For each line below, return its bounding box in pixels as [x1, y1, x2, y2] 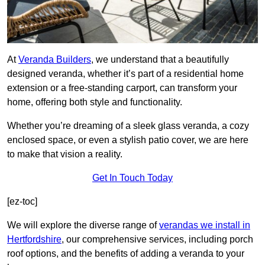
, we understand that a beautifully [91, 54, 229, 65]
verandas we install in [159, 220, 250, 231]
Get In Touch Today [92, 173, 173, 183]
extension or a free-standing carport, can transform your [7, 83, 237, 93]
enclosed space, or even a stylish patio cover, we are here [7, 135, 248, 146]
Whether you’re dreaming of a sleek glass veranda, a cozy [7, 121, 249, 131]
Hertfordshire [7, 234, 62, 245]
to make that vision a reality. [7, 149, 122, 160]
